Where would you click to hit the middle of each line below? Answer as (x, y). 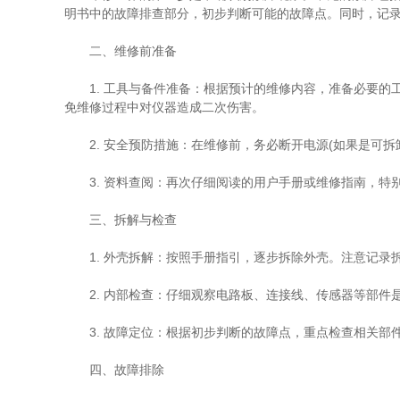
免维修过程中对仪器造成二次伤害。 (164, 107)
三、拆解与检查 (121, 220)
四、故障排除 (114, 370)
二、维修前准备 (121, 51)
